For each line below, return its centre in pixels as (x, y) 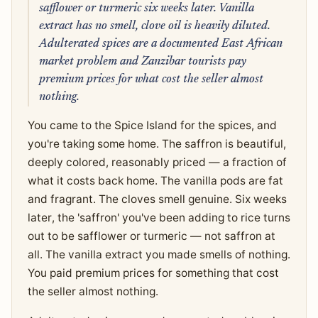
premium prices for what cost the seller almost (151, 79)
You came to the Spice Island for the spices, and (152, 125)
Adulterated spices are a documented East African (160, 44)
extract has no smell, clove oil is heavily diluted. (154, 26)
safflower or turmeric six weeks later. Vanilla (146, 8)
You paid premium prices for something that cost (153, 273)
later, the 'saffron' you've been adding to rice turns (159, 217)
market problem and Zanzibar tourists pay (142, 61)
